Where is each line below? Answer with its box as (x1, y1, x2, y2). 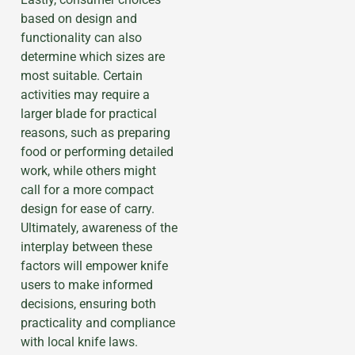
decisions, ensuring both (21, 296, 156, 311)
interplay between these (21, 239, 152, 254)
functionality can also (21, 29, 142, 45)
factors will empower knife (21, 258, 168, 273)
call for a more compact (21, 181, 154, 197)
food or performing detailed (21, 143, 174, 159)
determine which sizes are (21, 48, 165, 64)
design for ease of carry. (21, 200, 155, 216)
